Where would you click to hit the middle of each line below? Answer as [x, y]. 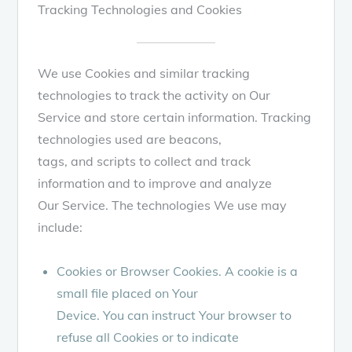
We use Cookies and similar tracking [144, 73]
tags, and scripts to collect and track [145, 161]
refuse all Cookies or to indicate [148, 337]
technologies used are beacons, [130, 139]
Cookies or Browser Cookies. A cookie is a [178, 271]
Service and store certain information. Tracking [175, 117]
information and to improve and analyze [155, 183]
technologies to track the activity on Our [154, 95]
